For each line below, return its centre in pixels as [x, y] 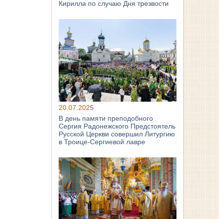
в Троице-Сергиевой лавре [102, 142]
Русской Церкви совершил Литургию [117, 134]
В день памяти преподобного [106, 118]
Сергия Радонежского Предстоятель [117, 126]
